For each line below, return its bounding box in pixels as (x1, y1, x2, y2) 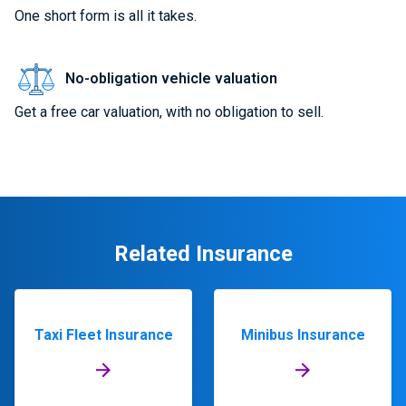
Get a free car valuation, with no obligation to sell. (14, 103, 324, 121)
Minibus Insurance (240, 326, 365, 343)
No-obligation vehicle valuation (65, 70, 277, 87)
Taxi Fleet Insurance (34, 326, 173, 343)
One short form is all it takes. (14, 7, 197, 24)
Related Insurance (113, 241, 293, 266)
